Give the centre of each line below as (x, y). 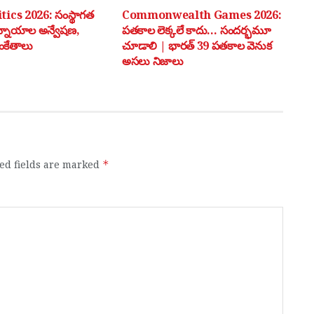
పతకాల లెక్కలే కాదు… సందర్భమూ (196, 30)
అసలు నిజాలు (152, 61)
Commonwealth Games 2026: (202, 15)
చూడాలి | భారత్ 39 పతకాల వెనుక (197, 46)
